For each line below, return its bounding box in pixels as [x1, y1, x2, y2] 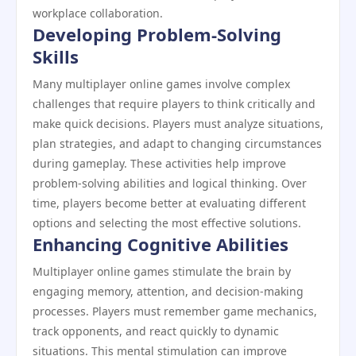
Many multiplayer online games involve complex [33, 76, 290, 91]
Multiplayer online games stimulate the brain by [33, 264, 291, 279]
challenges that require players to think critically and [33, 96, 315, 111]
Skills [33, 44, 79, 68]
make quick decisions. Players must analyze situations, [33, 116, 323, 131]
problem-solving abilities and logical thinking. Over [33, 176, 307, 191]
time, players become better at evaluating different [33, 195, 306, 211]
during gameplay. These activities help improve [33, 156, 286, 171]
